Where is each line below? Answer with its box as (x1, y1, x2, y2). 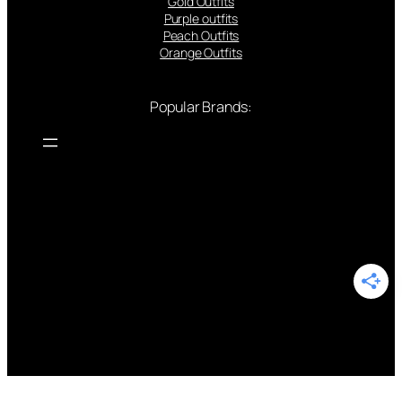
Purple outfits (163, 10, 239, 28)
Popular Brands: (150, 97, 252, 118)
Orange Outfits (160, 44, 242, 62)
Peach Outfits (162, 27, 240, 45)
